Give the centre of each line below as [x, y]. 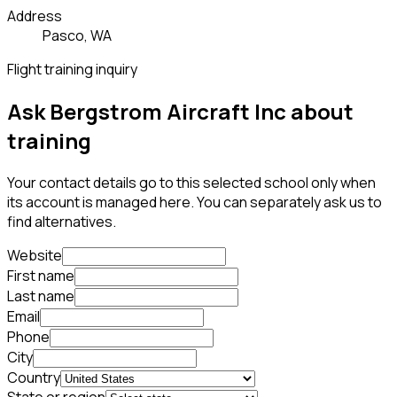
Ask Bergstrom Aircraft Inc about [180, 112]
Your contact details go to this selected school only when [191, 183]
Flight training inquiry [72, 70]
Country [34, 378]
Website [35, 256]
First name [41, 276]
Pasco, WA [77, 36]
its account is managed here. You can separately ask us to [195, 202]
